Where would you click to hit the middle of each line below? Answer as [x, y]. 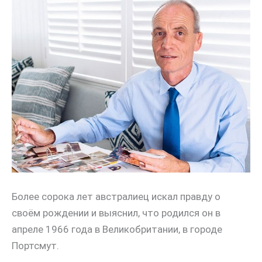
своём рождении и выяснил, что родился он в [116, 213]
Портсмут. [35, 245]
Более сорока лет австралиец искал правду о [116, 196]
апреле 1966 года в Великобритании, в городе [117, 229]
